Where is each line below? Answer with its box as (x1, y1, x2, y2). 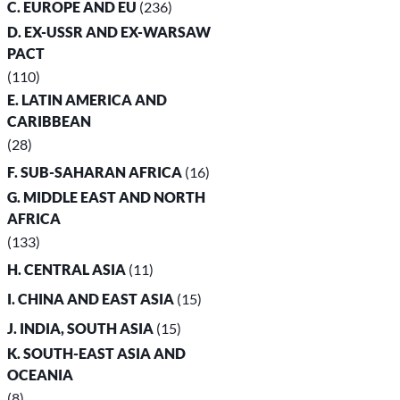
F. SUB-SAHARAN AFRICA (7, 163, 183, 181)
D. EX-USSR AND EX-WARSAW (7, 23, 212, 41)
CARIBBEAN (7, 112, 92, 130)
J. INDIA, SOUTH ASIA (7, 320, 154, 337)
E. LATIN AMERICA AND (7, 91, 168, 109)
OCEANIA (7, 366, 74, 384)
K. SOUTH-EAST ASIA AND (7, 345, 187, 362)
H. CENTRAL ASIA (7, 261, 127, 279)
